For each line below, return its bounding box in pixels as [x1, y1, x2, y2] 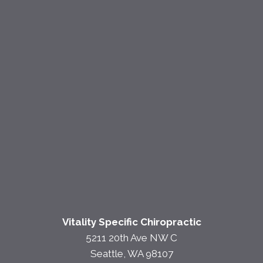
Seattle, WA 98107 [90, 248, 173, 260]
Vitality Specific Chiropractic [62, 216, 201, 228]
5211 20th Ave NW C [86, 232, 177, 244]
